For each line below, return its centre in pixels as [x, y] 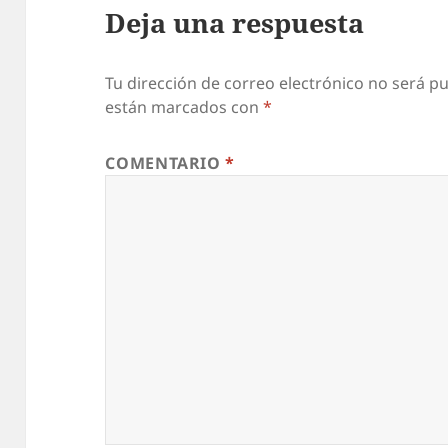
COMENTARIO [165, 162]
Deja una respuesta [235, 22]
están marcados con [184, 106]
